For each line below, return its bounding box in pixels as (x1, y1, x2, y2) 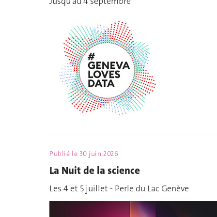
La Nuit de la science (49, 163, 140, 177)
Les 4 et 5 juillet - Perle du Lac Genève (49, 183, 189, 195)
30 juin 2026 (79, 149, 119, 158)
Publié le (49, 149, 79, 158)
